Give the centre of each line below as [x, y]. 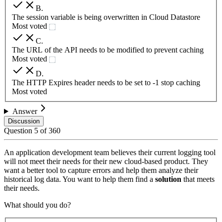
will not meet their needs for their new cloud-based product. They [106, 162]
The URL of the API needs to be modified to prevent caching [108, 50]
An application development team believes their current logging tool [110, 153]
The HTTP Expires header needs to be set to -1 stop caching [106, 83]
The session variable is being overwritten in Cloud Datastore [106, 17]
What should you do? [37, 205]
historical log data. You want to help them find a [80, 179]
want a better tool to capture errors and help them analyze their [101, 170]
